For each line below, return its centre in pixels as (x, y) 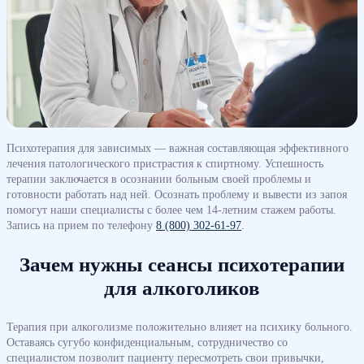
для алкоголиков (182, 288)
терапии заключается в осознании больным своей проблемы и (159, 179)
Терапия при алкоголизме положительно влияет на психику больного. (180, 327)
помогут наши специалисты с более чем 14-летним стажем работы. (171, 210)
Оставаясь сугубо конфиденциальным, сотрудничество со (147, 342)
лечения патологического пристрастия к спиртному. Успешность (165, 164)
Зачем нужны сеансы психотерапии (182, 265)
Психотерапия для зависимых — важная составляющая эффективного (178, 148)
